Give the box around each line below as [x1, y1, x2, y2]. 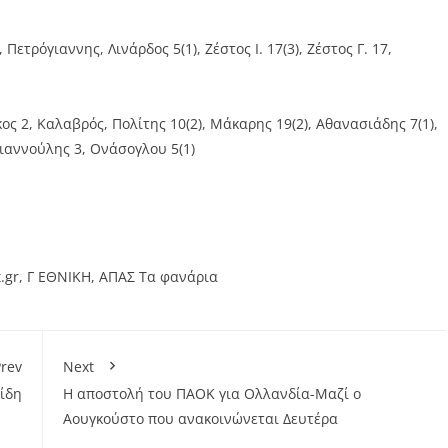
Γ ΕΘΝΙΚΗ [27, 266, 91, 286]
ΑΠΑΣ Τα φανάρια [99, 266, 218, 286]
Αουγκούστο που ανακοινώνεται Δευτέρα [62, 408, 338, 428]
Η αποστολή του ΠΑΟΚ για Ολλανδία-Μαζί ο [62, 383, 361, 403]
